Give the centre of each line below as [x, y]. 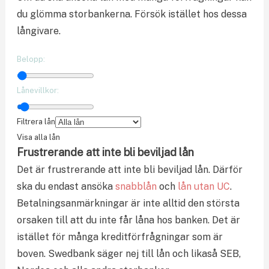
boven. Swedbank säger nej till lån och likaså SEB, [128, 253]
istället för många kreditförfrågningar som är [119, 237]
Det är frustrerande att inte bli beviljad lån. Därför [129, 169]
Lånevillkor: [38, 90]
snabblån [136, 186]
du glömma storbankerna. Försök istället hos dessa [131, 14]
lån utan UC [204, 186]
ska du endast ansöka [66, 186]
